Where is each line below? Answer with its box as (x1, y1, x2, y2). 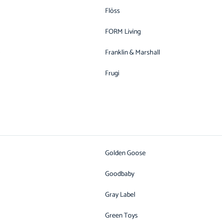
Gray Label (105, 189, 135, 201)
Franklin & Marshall (105, 47, 160, 58)
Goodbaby (105, 168, 134, 180)
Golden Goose (105, 148, 146, 159)
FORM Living (105, 26, 141, 38)
